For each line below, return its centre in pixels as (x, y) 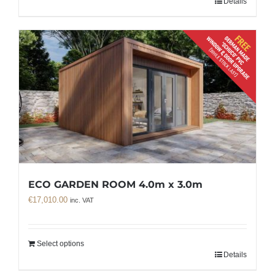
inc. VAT (82, 200)
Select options (60, 244)
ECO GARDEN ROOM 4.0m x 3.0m (115, 185)
